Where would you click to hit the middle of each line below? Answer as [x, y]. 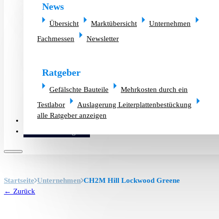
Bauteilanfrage [57, 131]
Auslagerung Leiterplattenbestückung [134, 105]
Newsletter [103, 38]
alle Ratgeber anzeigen [72, 116]
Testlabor [51, 105]
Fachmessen [56, 38]
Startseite [19, 181]
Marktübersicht [114, 23]
